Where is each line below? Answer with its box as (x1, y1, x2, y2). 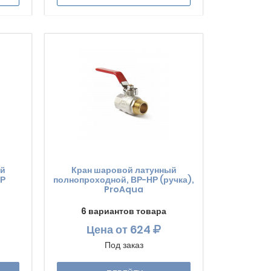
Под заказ (104, 239, 143, 251)
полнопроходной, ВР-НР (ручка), (53, 174, 195, 186)
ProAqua (104, 183, 144, 195)
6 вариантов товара (81, 205, 167, 217)
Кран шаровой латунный (71, 164, 177, 176)
